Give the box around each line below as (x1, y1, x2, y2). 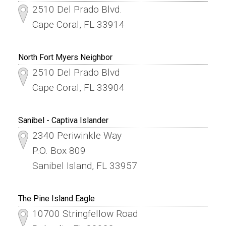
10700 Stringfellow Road (32, 208, 138, 220)
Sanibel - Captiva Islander (18, 116, 108, 126)
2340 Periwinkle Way (32, 130, 122, 142)
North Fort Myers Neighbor (18, 52, 112, 63)
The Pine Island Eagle (18, 194, 95, 204)
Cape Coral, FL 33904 (32, 82, 125, 94)
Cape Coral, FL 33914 (32, 19, 125, 31)
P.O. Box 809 (32, 145, 86, 157)
